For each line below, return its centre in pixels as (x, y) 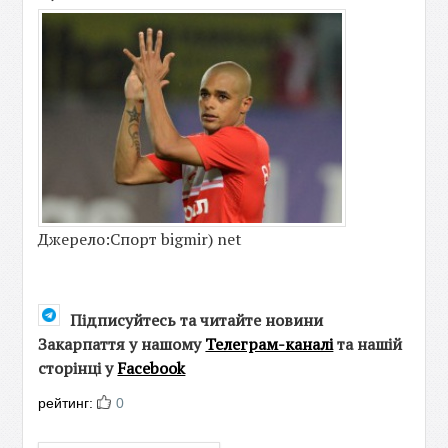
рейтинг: (68, 403)
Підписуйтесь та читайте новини (197, 320)
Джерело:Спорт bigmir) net (140, 239)
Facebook (151, 368)
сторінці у (78, 368)
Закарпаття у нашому (122, 344)
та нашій (368, 344)
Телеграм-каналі (269, 344)
